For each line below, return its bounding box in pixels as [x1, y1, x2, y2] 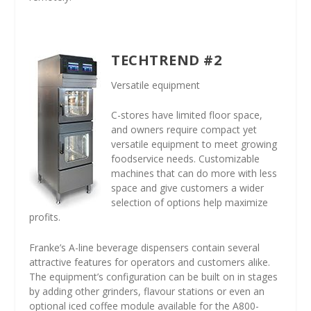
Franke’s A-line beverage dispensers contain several [29, 240, 260, 254]
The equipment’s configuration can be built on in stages [29, 269, 278, 283]
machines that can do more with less [111, 167, 278, 180]
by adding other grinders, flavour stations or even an [29, 284, 265, 298]
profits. [29, 210, 61, 224]
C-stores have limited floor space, [111, 108, 263, 122]
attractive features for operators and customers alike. [29, 255, 271, 269]
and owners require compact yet [111, 123, 258, 137]
